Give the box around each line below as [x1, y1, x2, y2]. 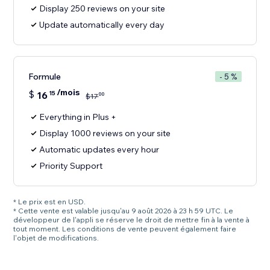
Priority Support [39, 160, 103, 172]
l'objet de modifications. [13, 233, 99, 243]
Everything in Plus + [39, 111, 117, 123]
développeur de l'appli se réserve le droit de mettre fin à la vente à [13, 215, 250, 225]
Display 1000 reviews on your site [39, 128, 171, 139]
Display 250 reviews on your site [39, 3, 166, 14]
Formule [28, 71, 61, 83]
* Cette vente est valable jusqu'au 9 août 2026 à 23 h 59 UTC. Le [13, 206, 234, 216]
